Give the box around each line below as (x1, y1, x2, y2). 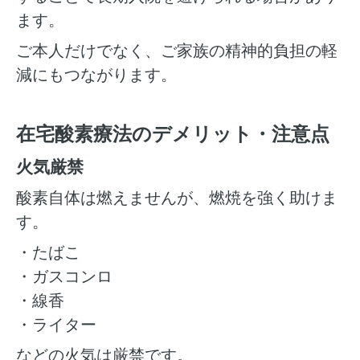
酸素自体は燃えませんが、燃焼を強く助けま (16, 186, 337, 208)
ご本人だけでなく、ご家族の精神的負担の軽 (16, 39, 337, 61)
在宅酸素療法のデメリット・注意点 (16, 120, 329, 146)
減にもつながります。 (16, 63, 177, 85)
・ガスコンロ (16, 265, 112, 287)
